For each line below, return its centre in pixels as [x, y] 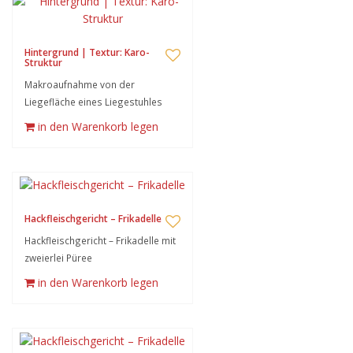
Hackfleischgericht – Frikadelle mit [100, 240]
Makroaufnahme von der [80, 84]
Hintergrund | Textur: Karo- [87, 52]
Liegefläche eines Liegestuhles [93, 102]
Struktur [43, 63]
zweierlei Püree [58, 258]
